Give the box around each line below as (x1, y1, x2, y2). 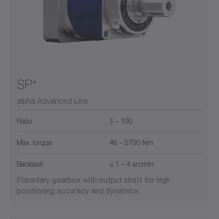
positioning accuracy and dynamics (17, 186, 139, 196)
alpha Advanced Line (17, 96, 88, 106)
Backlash (17, 160, 44, 169)
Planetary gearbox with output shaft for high (17, 175, 170, 185)
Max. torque (17, 138, 52, 147)
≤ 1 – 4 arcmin (109, 160, 153, 169)
